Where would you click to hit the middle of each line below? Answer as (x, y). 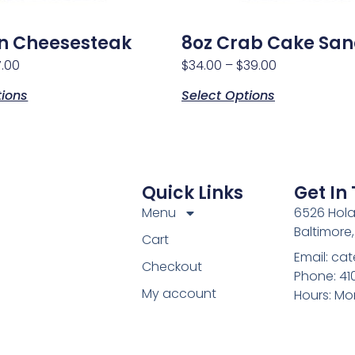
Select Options (228, 96)
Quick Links (192, 193)
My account (179, 293)
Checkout (172, 266)
